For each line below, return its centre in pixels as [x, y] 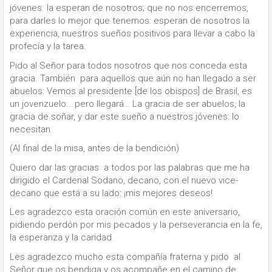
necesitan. [31, 129]
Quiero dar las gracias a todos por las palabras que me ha [130, 167]
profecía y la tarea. [48, 46]
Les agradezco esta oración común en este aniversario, [125, 212]
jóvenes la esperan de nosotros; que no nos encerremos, [129, 8]
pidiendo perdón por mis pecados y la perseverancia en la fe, [136, 225]
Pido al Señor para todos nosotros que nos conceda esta [128, 65]
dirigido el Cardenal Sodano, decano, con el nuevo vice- [124, 180]
